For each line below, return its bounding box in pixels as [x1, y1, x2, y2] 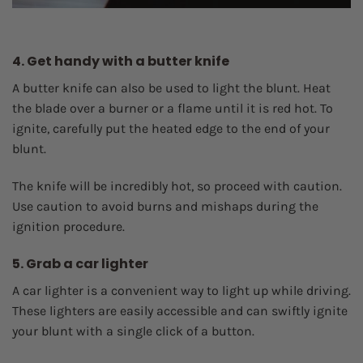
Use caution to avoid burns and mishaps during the [12, 198, 318, 214]
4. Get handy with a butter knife [12, 51, 229, 70]
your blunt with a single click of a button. [12, 322, 254, 339]
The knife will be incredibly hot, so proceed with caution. [12, 177, 342, 194]
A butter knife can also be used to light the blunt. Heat [12, 79, 331, 96]
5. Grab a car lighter [12, 254, 148, 273]
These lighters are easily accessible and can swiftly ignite [12, 302, 348, 318]
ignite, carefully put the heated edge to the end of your [12, 120, 330, 136]
